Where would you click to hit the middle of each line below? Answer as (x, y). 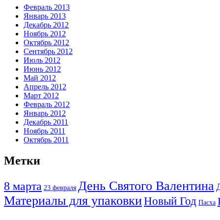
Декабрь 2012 (46, 25)
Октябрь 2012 (46, 43)
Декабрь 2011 (46, 122)
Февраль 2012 (47, 105)
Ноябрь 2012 (45, 34)
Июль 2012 (42, 60)
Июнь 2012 (42, 69)
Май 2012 (40, 78)
